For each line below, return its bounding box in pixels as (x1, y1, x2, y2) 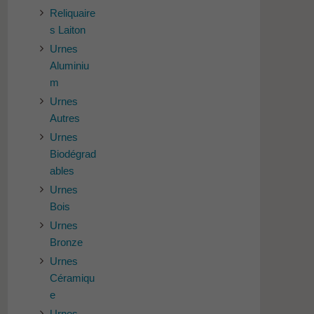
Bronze (50, 235, 83, 248)
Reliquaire (50, 6, 96, 19)
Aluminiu (50, 59, 90, 71)
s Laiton (50, 23, 86, 36)
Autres (50, 111, 81, 124)
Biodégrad (50, 147, 97, 160)
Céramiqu (50, 271, 95, 284)
